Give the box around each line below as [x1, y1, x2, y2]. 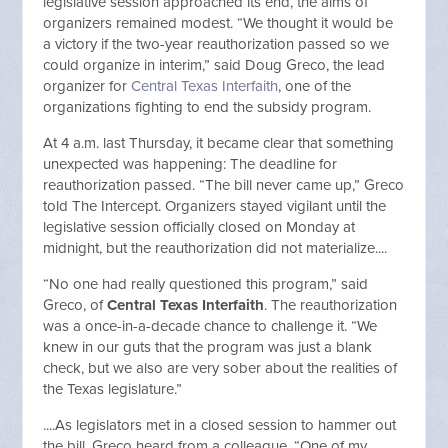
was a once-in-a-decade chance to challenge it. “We [43, 317, 378, 336]
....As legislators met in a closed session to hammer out [43, 416, 397, 435]
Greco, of [43, 296, 108, 315]
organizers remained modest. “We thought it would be [43, 14, 394, 33]
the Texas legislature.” [43, 380, 183, 399]
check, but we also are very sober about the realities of [43, 359, 398, 378]
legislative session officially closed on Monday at [43, 218, 356, 237]
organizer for [43, 77, 132, 96]
